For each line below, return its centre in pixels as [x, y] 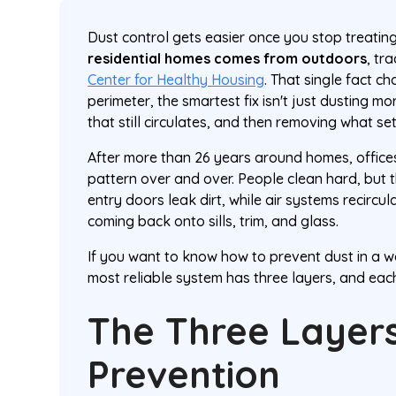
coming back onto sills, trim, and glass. [213, 221]
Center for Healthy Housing [176, 80]
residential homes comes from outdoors [228, 58]
